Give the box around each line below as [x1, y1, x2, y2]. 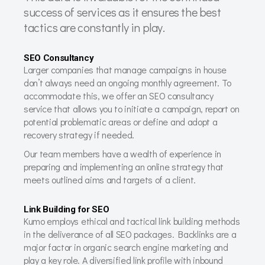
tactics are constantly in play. [24, 19, 165, 35]
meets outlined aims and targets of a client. [24, 173, 196, 186]
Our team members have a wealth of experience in [24, 147, 221, 160]
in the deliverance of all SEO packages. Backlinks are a [24, 228, 237, 240]
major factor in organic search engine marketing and [24, 241, 228, 253]
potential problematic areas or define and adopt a [24, 115, 218, 128]
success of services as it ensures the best [24, 4, 221, 20]
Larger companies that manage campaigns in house [24, 63, 227, 76]
